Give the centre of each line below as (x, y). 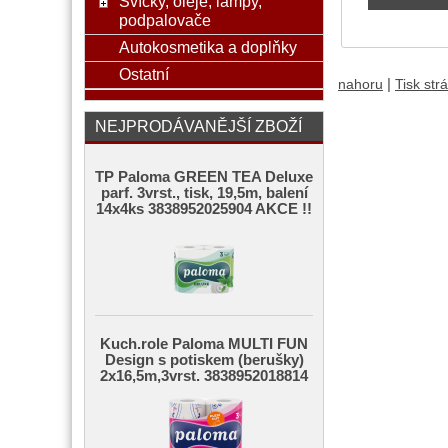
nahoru (360, 85)
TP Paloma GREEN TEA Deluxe (204, 177)
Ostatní (143, 74)
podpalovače (164, 20)
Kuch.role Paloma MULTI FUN (204, 344)
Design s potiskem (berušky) (204, 360)
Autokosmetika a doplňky (207, 47)
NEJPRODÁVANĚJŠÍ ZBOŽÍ (198, 126)
